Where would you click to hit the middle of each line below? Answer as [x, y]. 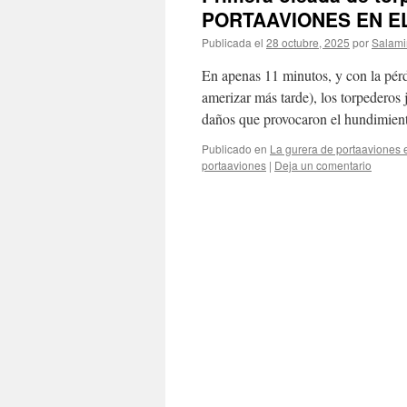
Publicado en [234, 149]
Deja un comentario [323, 165]
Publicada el [233, 42]
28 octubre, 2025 [308, 42]
